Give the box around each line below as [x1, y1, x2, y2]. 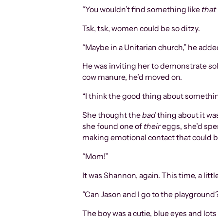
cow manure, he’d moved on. [82, 73, 182, 82]
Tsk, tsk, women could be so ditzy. [82, 23, 200, 33]
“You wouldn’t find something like [82, 4, 202, 14]
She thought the [82, 110, 143, 120]
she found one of [82, 122, 144, 131]
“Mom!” [82, 152, 109, 162]
